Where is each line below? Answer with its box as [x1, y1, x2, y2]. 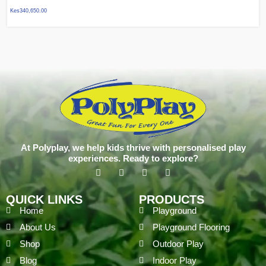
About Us [19, 222, 56, 233]
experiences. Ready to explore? [68, 153, 198, 164]
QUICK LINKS [6, 193, 83, 207]
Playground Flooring [152, 222, 230, 233]
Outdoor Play [152, 239, 204, 249]
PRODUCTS [139, 193, 204, 207]
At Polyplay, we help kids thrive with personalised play [20, 142, 246, 153]
